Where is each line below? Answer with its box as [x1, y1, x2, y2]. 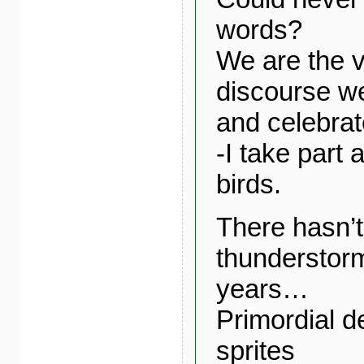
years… [215, 273, 309, 304]
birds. [215, 169, 281, 200]
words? [215, 15, 302, 45]
